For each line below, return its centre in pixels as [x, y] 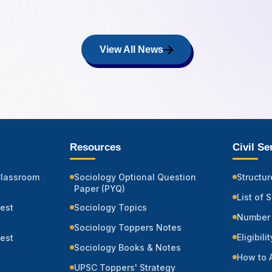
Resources [95, 148]
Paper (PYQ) [100, 189]
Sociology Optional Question [135, 177]
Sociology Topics [110, 208]
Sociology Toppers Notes [128, 228]
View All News [131, 50]
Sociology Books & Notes [127, 248]
